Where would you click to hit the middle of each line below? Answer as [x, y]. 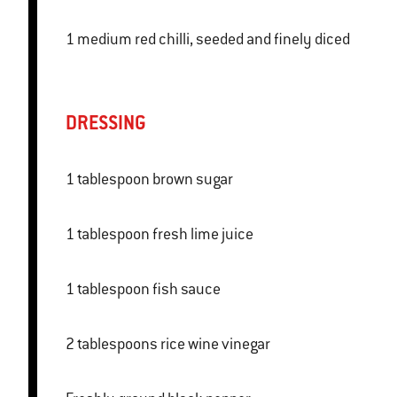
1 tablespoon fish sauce [187, 289]
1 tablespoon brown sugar [193, 179]
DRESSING [106, 123]
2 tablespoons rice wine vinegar [215, 344]
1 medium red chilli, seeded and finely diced [214, 39]
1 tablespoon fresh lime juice [203, 234]
